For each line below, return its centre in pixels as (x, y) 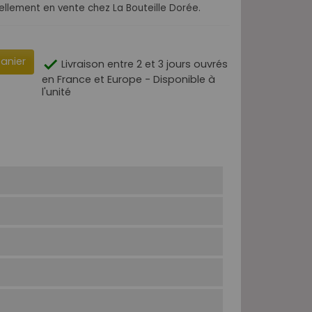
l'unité (56, 92)
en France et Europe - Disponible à (128, 79)
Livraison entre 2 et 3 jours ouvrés (143, 64)
